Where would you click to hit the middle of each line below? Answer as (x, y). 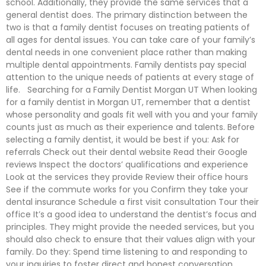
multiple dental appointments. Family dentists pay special (126, 65)
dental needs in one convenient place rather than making (126, 52)
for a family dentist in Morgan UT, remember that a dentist (128, 102)
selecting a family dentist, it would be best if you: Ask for (123, 140)
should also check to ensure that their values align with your (131, 239)
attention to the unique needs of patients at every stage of (130, 77)
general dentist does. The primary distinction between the (127, 15)
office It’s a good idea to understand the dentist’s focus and (131, 214)
